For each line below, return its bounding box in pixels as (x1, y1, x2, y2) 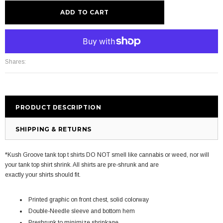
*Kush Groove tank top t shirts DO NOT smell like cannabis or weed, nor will (5, 151, 209, 158)
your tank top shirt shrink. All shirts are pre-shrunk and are (5, 161, 159, 168)
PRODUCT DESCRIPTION (15, 103, 102, 111)
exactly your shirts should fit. (5, 171, 82, 178)
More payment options (5, 31, 65, 39)
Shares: (5, 58, 26, 65)
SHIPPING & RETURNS (15, 125, 92, 133)
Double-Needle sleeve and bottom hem (28, 207, 135, 215)
